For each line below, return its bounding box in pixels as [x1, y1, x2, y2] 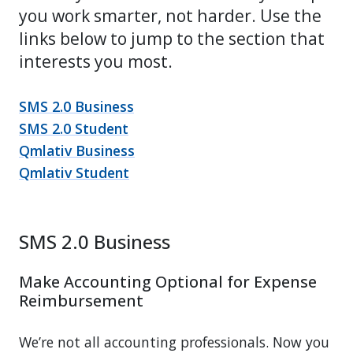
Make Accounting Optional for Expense [19, 271, 317, 293]
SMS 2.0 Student [19, 118, 128, 138]
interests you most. [19, 49, 173, 72]
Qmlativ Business [19, 140, 135, 160]
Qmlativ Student [19, 162, 129, 182]
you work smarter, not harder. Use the [19, 3, 321, 27]
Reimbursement [19, 290, 143, 312]
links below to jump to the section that [19, 26, 325, 50]
